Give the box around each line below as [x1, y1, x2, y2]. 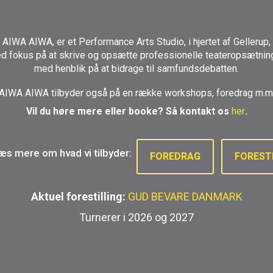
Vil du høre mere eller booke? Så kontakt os [26, 105, 232, 117]
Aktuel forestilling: [30, 190, 128, 203]
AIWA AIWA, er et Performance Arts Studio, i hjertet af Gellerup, [2, 35, 271, 48]
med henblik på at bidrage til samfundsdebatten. [34, 62, 239, 74]
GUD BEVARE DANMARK [127, 190, 243, 203]
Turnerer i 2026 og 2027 [79, 210, 194, 224]
